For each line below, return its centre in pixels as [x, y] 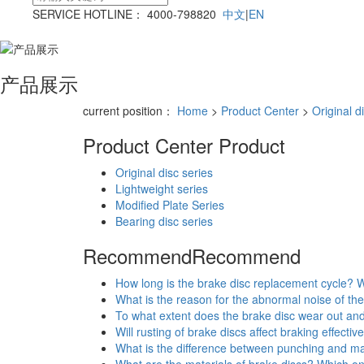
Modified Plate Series [170, 204]
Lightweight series [162, 188]
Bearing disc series [164, 221]
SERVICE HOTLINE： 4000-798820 [128, 14]
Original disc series [164, 172]
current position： [130, 110]
